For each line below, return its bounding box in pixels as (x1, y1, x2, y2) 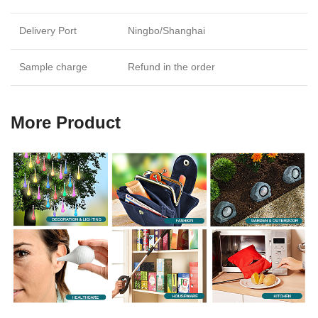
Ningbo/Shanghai (128, 24, 205, 36)
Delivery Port (19, 24, 77, 36)
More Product (11, 112, 121, 132)
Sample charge (19, 60, 87, 72)
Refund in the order (128, 60, 215, 72)
